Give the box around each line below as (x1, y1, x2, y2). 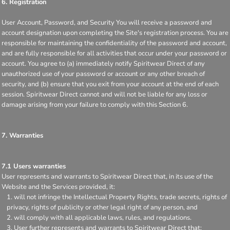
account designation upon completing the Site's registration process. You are (2, 28, 228, 37)
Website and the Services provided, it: (2, 182, 115, 191)
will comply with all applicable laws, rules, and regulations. (14, 213, 191, 222)
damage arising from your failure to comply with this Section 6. (2, 100, 188, 109)
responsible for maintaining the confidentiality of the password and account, (2, 38, 227, 48)
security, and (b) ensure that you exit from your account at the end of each (2, 79, 219, 89)
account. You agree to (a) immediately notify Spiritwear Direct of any (2, 59, 205, 68)
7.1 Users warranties (2, 161, 66, 171)
